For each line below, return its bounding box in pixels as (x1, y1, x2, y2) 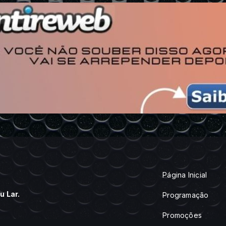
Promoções (162, 211, 202, 219)
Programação (162, 191, 209, 199)
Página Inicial (162, 171, 207, 179)
